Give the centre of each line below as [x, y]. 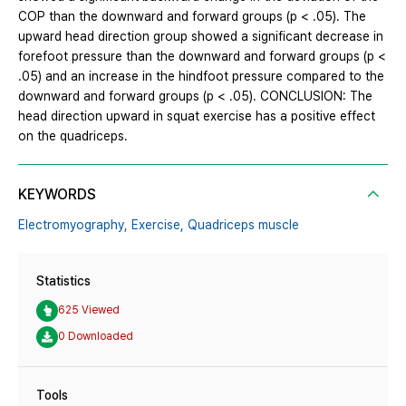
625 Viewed [89, 310]
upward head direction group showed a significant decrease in [201, 36]
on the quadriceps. [73, 135]
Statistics [63, 280]
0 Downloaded [96, 337]
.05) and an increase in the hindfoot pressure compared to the [201, 76]
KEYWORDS [57, 194]
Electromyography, [73, 224]
